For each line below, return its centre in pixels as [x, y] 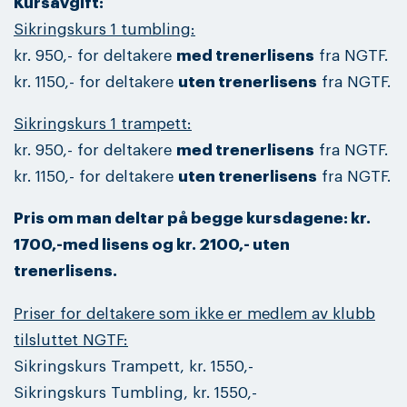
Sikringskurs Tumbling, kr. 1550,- [135, 392]
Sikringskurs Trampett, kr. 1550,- [134, 366]
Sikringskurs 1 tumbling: [104, 30]
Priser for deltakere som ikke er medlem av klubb [194, 313]
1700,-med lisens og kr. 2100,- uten [152, 245]
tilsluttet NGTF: [71, 340]
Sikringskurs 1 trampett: [103, 124]
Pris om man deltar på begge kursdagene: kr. [192, 219]
